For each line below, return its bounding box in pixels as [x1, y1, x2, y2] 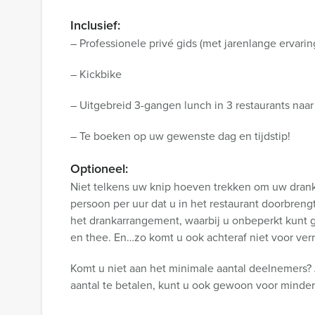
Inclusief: [70, 16, 120, 34]
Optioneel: [70, 160, 128, 178]
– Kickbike [70, 66, 122, 82]
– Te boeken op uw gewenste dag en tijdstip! [70, 128, 290, 144]
